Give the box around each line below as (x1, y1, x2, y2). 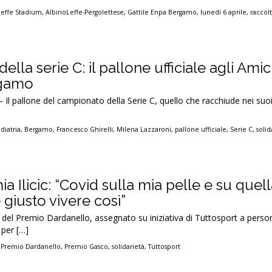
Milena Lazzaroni (117, 125, 172, 134)
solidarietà (112, 242, 145, 251)
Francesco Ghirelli (56, 125, 114, 134)
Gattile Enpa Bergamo (127, 8, 197, 16)
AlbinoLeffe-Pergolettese (46, 8, 124, 16)
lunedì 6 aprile (200, 8, 247, 16)
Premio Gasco (64, 242, 109, 251)
